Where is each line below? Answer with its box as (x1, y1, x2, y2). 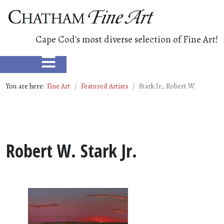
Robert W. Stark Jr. (6, 138, 137, 163)
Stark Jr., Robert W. (139, 81, 195, 91)
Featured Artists (81, 81, 128, 91)
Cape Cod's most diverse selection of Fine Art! (35, 32, 218, 46)
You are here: (6, 81, 47, 91)
